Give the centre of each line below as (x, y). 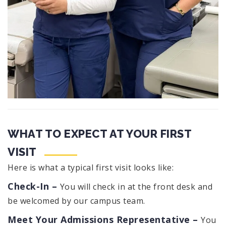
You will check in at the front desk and (136, 187)
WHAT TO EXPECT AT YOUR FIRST (99, 134)
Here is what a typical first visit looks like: (91, 168)
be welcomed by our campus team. (76, 201)
